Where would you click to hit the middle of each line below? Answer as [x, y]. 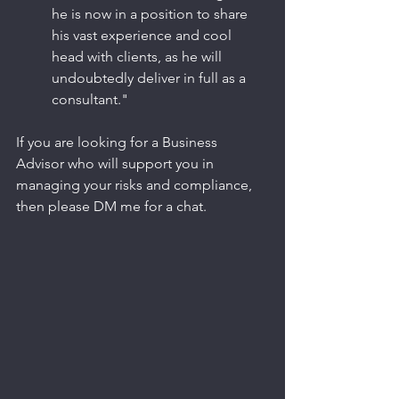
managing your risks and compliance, [136, 185]
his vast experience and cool [143, 35]
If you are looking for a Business [118, 142]
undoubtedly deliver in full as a [151, 78]
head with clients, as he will [138, 57]
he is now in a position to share [151, 14]
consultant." [90, 99]
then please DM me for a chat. [111, 206]
